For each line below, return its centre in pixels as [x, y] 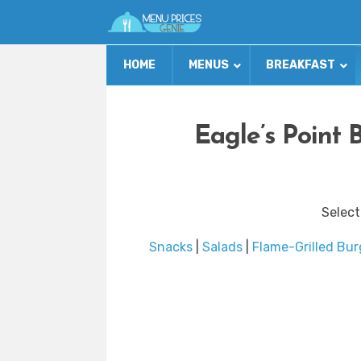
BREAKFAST [301, 65]
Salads [222, 247]
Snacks [170, 247]
